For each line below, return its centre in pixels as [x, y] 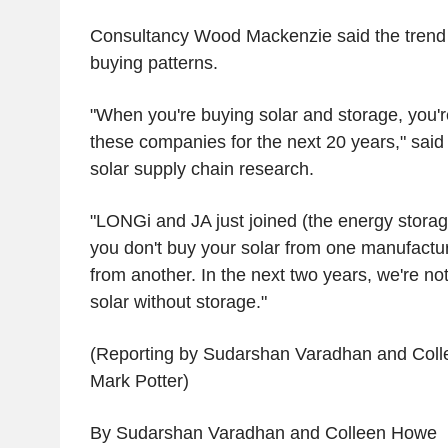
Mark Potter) [139, 380]
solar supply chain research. [201, 168]
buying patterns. [153, 62]
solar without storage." [178, 301]
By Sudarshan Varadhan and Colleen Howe [263, 432]
